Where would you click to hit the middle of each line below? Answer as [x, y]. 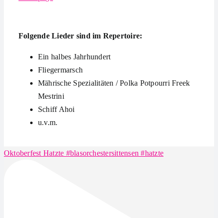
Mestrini [51, 96]
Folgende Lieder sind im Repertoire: [80, 36]
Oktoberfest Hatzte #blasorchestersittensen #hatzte [84, 153]
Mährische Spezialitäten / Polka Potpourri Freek [114, 83]
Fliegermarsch [60, 70]
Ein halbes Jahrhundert [74, 57]
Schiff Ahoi [56, 109]
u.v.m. [48, 122]
